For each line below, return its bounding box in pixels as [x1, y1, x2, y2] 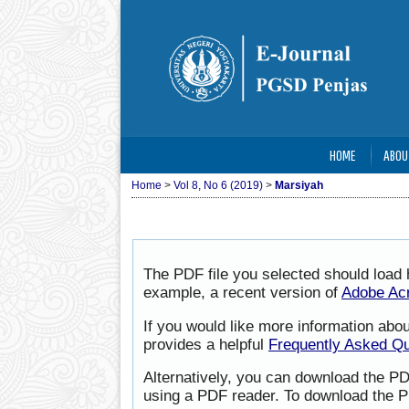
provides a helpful [143, 335, 268, 353]
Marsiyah [275, 179, 323, 192]
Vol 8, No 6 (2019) [173, 179, 263, 192]
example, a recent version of [143, 283, 341, 301]
